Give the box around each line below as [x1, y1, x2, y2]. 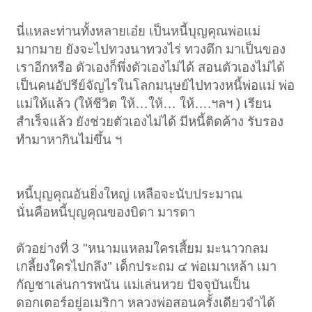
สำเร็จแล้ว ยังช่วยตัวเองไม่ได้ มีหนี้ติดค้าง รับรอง [16, 114, 284, 130]
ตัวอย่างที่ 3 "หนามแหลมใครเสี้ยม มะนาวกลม [16, 241, 269, 256]
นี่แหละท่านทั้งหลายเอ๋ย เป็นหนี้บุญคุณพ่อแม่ [16, 24, 261, 39]
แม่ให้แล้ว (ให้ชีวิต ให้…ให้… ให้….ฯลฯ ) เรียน [16, 96, 272, 111]
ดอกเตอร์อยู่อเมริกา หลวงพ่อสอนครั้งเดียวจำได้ [16, 295, 276, 311]
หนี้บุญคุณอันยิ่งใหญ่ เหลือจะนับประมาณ [16, 187, 243, 202]
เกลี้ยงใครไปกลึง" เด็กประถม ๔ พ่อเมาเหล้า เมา [16, 259, 277, 274]
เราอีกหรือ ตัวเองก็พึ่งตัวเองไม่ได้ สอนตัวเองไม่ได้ [16, 60, 286, 75]
